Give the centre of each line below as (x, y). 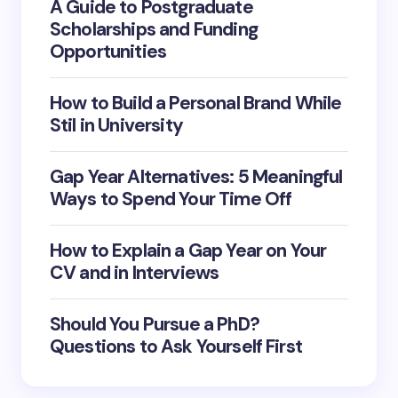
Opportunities (108, 52)
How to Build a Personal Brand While (196, 103)
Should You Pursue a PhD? (155, 324)
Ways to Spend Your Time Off (171, 199)
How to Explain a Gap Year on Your (188, 251)
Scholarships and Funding (154, 29)
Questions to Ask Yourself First (176, 346)
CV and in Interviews (135, 273)
